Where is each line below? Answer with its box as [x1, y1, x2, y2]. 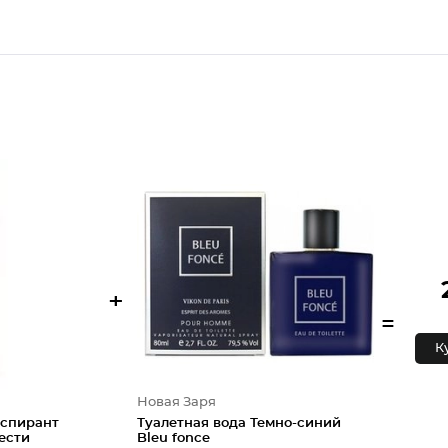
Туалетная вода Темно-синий [136, 417, 341, 430]
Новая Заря [136, 396, 216, 409]
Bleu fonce [136, 432, 210, 445]
